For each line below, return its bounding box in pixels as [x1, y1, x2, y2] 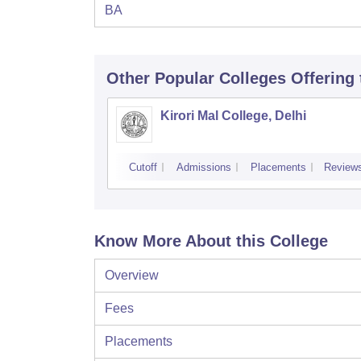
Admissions [176, 161, 231, 174]
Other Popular [106, 69, 214, 88]
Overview [105, 268, 159, 283]
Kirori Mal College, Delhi [160, 109, 306, 123]
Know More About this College [94, 232, 328, 251]
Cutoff [129, 161, 157, 174]
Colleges [219, 69, 286, 88]
